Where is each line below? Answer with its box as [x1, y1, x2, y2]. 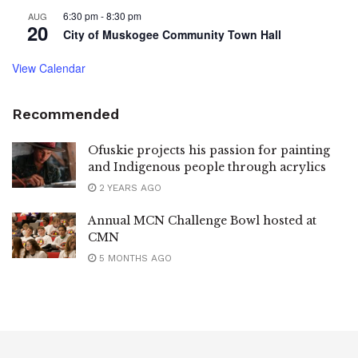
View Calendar [12, 59, 86, 76]
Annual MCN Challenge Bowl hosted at [88, 213, 316, 228]
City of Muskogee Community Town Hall [63, 26, 281, 42]
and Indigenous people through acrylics [88, 159, 326, 174]
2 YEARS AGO [96, 181, 161, 193]
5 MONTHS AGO [96, 252, 172, 264]
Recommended [12, 105, 119, 122]
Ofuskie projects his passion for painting [88, 142, 330, 157]
